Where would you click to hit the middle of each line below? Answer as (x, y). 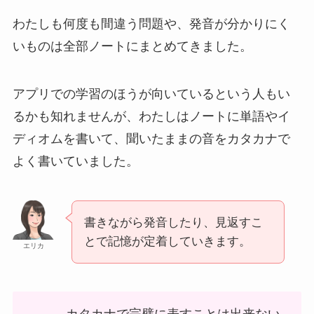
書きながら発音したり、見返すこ (173, 223)
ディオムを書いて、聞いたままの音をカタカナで (151, 139)
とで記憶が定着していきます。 (167, 242)
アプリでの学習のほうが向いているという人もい (151, 94)
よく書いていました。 (75, 162)
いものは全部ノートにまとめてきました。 (132, 47)
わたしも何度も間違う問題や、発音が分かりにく (151, 24)
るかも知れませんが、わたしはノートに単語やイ (151, 117)
